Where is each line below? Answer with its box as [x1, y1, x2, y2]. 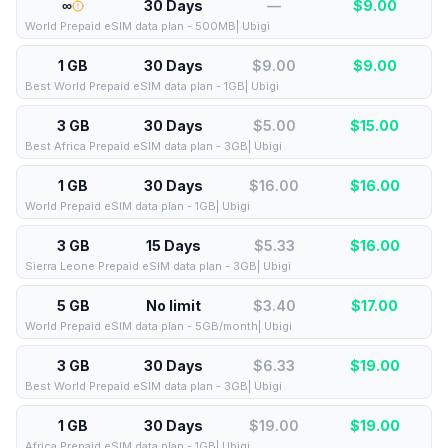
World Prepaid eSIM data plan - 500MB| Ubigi [25, 19, 270, 33]
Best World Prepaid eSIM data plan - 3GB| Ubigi [25, 379, 282, 393]
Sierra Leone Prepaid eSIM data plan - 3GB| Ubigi [25, 259, 291, 273]
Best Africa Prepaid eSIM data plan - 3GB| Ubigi [25, 139, 282, 153]
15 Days [146, 237, 202, 254]
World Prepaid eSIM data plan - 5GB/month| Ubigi [25, 319, 292, 333]
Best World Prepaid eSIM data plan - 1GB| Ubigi [25, 79, 279, 93]
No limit [146, 297, 202, 314]
